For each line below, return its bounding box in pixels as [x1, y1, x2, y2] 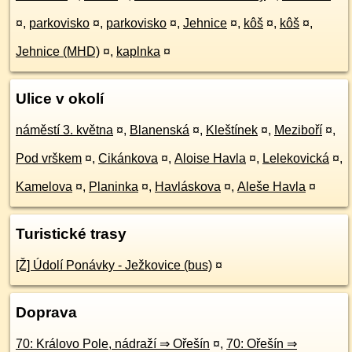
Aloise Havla [174, 152, 246, 165]
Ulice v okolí [16, 90, 104, 107]
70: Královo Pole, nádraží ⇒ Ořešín [16, 337, 210, 350]
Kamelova [16, 180, 72, 193]
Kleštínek [206, 123, 258, 137]
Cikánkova [98, 152, 158, 165]
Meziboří [274, 123, 322, 137]
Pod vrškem [16, 152, 82, 165]
